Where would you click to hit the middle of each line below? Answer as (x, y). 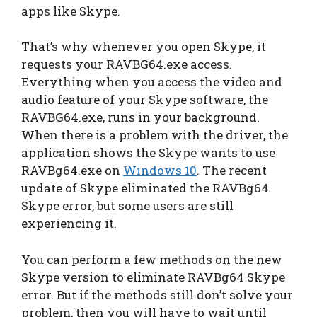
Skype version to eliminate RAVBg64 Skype (153, 277)
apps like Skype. (71, 11)
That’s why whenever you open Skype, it (144, 47)
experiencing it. (69, 224)
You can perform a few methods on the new (152, 259)
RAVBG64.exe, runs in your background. (140, 117)
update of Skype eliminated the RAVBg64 (145, 188)
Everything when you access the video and (152, 82)
